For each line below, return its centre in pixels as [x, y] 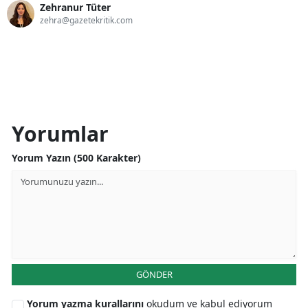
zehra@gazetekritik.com [86, 21]
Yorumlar [60, 133]
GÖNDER [154, 274]
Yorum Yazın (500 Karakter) [76, 157]
